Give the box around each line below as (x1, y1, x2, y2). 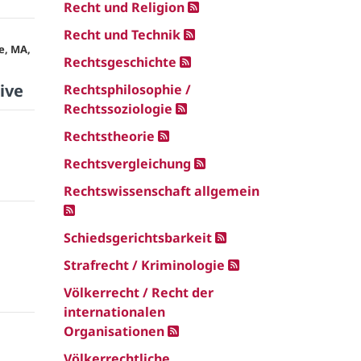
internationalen (64, 303, 165, 321)
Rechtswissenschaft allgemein (64, 182, 259, 200)
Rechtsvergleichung (64, 155, 191, 172)
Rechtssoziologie (64, 100, 172, 118)
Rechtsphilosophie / (64, 81, 191, 98)
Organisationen (64, 322, 164, 340)
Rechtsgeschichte (64, 53, 176, 71)
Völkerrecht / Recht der (64, 284, 214, 301)
